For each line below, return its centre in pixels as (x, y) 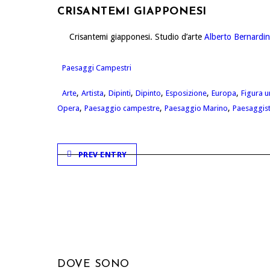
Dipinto (148, 93)
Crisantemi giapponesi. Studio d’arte (137, 36)
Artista (93, 93)
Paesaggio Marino (196, 108)
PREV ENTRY (102, 154)
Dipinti (120, 93)
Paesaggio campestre (122, 108)
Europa (224, 93)
